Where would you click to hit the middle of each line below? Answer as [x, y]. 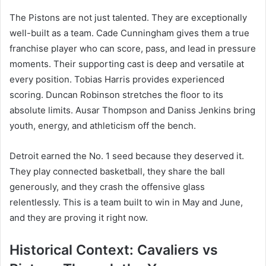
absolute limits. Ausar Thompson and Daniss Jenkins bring [132, 110]
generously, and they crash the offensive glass [107, 186]
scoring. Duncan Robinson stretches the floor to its [116, 94]
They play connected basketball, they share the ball [117, 171]
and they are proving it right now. [79, 217]
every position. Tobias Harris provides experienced [117, 79]
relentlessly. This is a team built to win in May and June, [126, 202]
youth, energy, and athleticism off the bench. [103, 125]
